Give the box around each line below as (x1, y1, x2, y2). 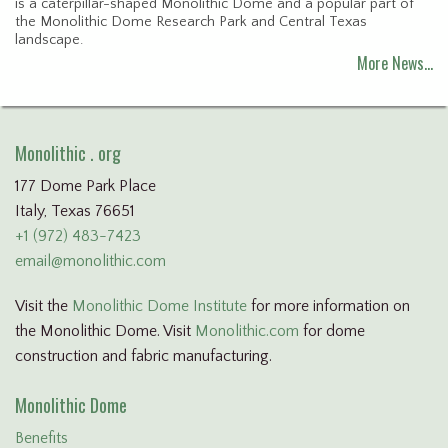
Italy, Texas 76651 (15, 202, 135, 221)
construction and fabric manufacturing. (15, 347, 272, 366)
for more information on (247, 297, 410, 316)
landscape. (15, 32, 83, 49)
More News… (357, 51, 433, 76)
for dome (299, 322, 365, 341)
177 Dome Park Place (15, 177, 156, 196)
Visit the (15, 297, 72, 316)
